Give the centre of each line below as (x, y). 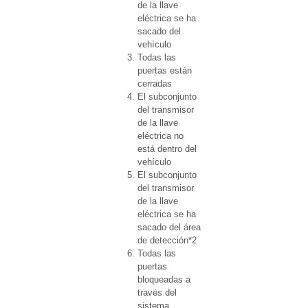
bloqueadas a (164, 279)
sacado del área (169, 227)
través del (157, 293)
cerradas (155, 84)
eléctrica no (161, 136)
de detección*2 (167, 240)
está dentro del (167, 149)
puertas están (165, 70)
